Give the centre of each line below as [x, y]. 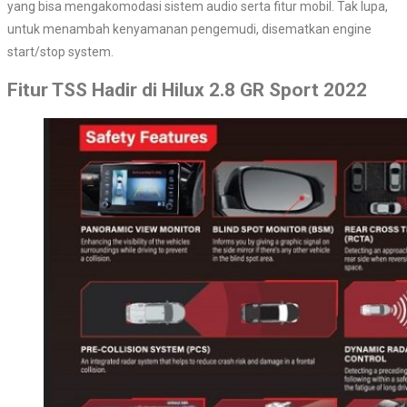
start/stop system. [60, 52]
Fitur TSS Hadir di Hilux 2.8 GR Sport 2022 [187, 90]
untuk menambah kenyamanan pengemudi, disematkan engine [189, 30]
